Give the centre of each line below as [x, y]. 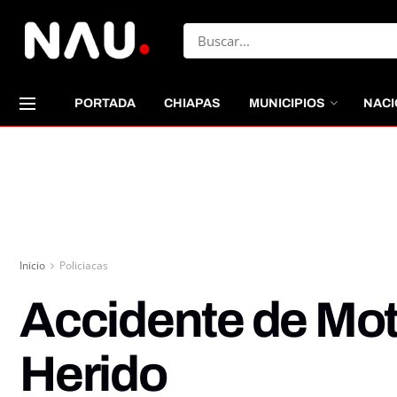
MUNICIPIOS [287, 103]
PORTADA [105, 103]
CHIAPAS [192, 103]
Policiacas [84, 265]
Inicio [32, 265]
